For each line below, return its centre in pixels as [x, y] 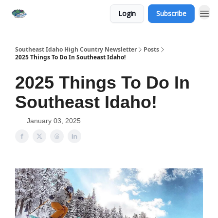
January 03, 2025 [54, 121]
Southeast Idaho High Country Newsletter [76, 49]
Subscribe [171, 13]
